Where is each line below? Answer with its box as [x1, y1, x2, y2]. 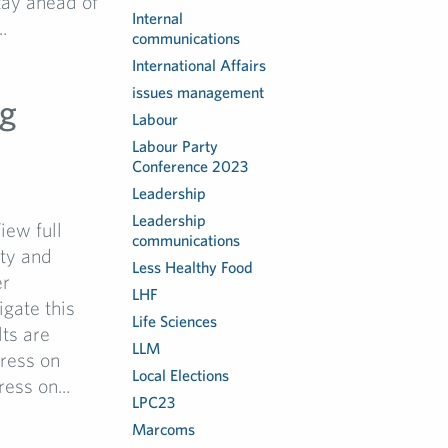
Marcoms [132, 420, 196, 438]
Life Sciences [132, 312, 218, 330]
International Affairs [132, 56, 267, 74]
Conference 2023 [132, 157, 249, 175]
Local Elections [132, 366, 230, 384]
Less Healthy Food [132, 258, 254, 276]
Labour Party [132, 137, 219, 155]
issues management [132, 83, 265, 101]
